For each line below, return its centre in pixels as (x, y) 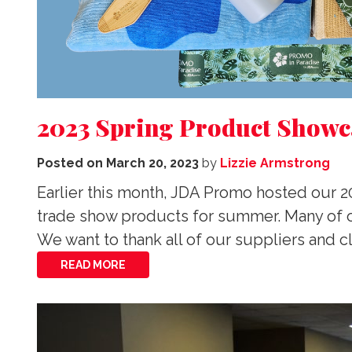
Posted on (71, 163)
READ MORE (93, 265)
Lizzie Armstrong (275, 163)
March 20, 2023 (152, 163)
